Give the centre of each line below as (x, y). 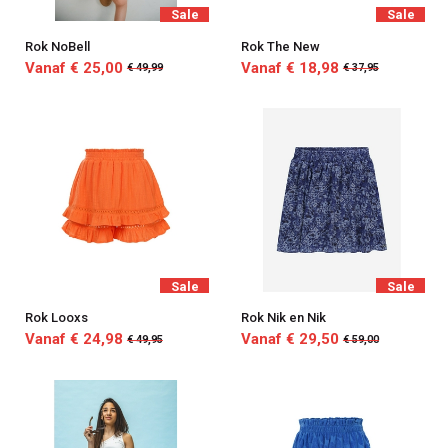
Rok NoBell (57, 46)
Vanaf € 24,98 (73, 339)
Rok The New (280, 46)
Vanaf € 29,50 (289, 339)
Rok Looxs (56, 318)
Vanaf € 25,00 (73, 67)
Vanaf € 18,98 (289, 67)
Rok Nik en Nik (283, 318)
